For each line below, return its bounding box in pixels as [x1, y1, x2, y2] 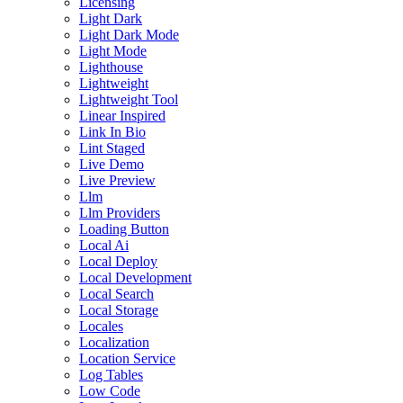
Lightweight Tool [79, 91, 178, 107]
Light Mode [79, 42, 147, 58]
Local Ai [79, 237, 129, 253]
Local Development [79, 269, 192, 285]
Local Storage [79, 301, 158, 318]
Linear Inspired [79, 107, 166, 123]
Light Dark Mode [79, 26, 179, 42]
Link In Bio [79, 123, 146, 139]
